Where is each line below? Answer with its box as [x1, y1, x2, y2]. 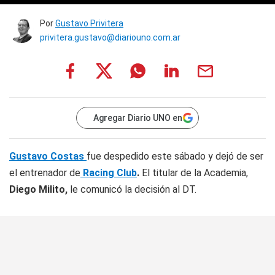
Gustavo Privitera [55, 18, 123, 28]
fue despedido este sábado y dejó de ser [87, 150, 263, 162]
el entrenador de [9, 167, 80, 179]
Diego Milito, [9, 184, 68, 195]
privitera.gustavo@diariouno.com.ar [40, 33, 180, 42]
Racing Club [80, 167, 137, 179]
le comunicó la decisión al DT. [68, 184, 196, 195]
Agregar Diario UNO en [93, 113, 182, 123]
